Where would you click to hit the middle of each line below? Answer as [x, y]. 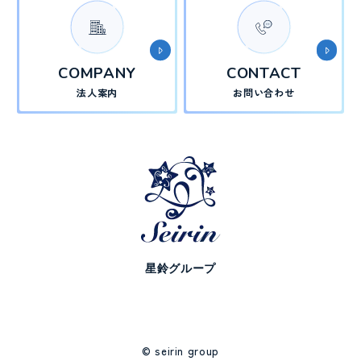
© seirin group [180, 351]
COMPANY [97, 74]
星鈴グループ [180, 268]
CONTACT [264, 74]
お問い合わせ [264, 93]
